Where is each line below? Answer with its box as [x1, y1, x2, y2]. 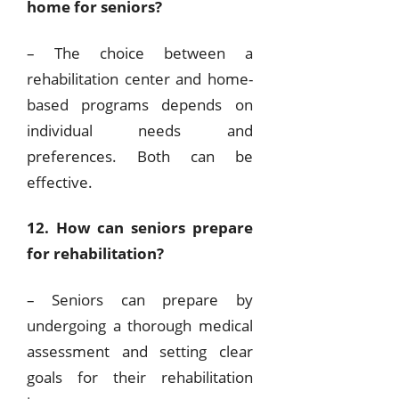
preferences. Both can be [27, 145, 253, 167]
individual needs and [27, 119, 253, 141]
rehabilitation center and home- [27, 68, 253, 89]
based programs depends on [27, 94, 253, 115]
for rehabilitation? [27, 243, 164, 265]
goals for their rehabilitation [27, 366, 253, 387]
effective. [27, 171, 93, 192]
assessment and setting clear [27, 340, 253, 362]
